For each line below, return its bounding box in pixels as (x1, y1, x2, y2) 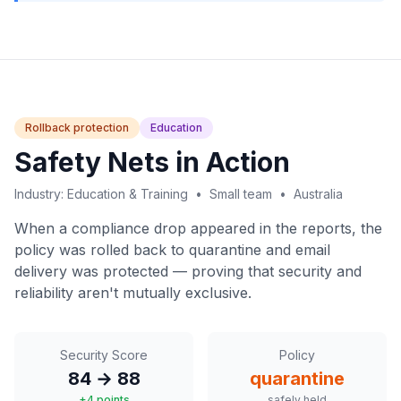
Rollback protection (25, 121, 129, 134)
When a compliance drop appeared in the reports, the (14, 219, 382, 237)
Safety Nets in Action (14, 146, 290, 178)
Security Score (60, 347, 148, 363)
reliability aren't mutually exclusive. (14, 284, 252, 302)
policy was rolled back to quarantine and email (14, 241, 330, 259)
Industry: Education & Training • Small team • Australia (14, 186, 343, 201)
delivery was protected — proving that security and (14, 262, 362, 280)
